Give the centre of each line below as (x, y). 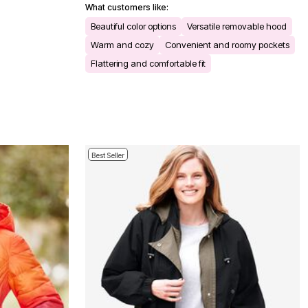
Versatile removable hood (237, 26)
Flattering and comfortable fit (148, 63)
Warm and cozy (122, 44)
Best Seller (108, 155)
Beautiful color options (133, 26)
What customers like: (127, 7)
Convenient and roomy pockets (227, 44)
